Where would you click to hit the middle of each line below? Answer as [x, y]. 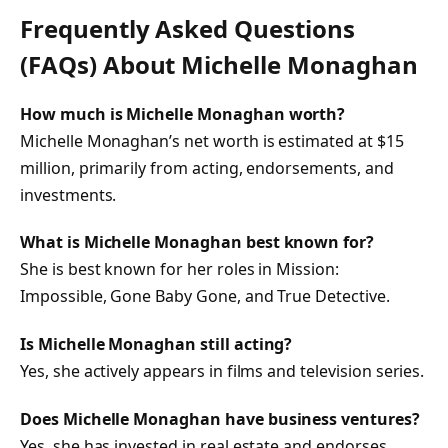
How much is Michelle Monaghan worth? [183, 113]
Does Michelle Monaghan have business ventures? [220, 419]
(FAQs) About [101, 64]
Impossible [61, 296]
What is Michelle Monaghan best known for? [197, 242]
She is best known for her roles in [148, 269]
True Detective [331, 296]
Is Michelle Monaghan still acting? [156, 344]
